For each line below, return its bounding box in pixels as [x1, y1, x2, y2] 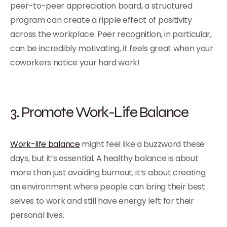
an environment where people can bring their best [10, 181, 205, 193]
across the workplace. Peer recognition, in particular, [10, 28, 212, 40]
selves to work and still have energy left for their [10, 195, 194, 207]
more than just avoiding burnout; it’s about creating [10, 167, 206, 178]
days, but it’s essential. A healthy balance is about [10, 153, 199, 164]
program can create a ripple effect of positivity [10, 14, 192, 26]
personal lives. [10, 209, 64, 221]
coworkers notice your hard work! [10, 57, 140, 68]
